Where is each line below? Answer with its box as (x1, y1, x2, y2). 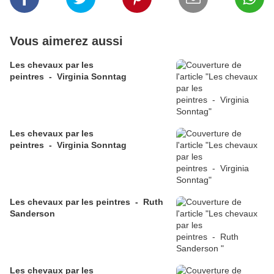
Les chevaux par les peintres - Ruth (10, 197, 163, 207)
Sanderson (10, 209, 57, 219)
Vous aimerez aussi (10, 34, 123, 48)
